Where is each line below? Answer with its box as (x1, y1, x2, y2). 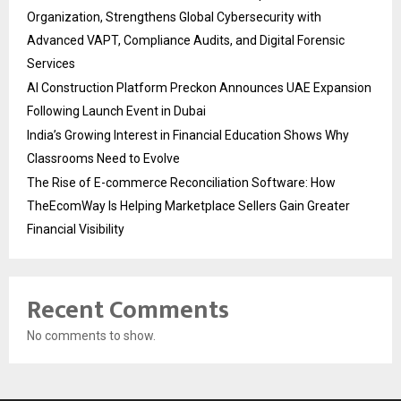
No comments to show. (27, 328, 156, 344)
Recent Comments (27, 289, 229, 332)
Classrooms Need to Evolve (27, 151, 180, 166)
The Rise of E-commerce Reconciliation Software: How (27, 175, 336, 191)
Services (27, 56, 75, 72)
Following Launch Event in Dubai (27, 104, 206, 119)
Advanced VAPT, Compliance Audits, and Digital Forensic (27, 33, 345, 48)
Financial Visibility (27, 222, 124, 237)
